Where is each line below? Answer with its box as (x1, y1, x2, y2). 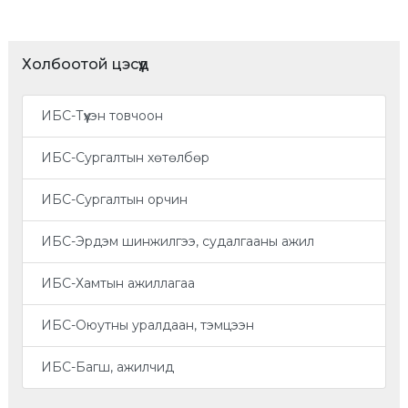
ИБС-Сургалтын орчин (41, 190, 188, 208)
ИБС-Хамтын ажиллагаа (41, 274, 195, 291)
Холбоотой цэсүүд (22, 55, 149, 73)
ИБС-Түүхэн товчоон (41, 107, 163, 124)
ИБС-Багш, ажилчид (41, 358, 174, 375)
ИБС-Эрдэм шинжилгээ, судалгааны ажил (41, 232, 314, 250)
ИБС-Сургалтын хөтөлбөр (41, 148, 209, 166)
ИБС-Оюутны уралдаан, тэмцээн (41, 316, 254, 333)
